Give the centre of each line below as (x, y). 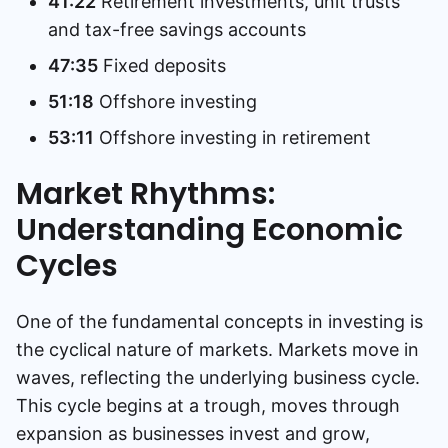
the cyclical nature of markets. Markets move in (217, 349)
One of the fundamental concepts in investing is (219, 321)
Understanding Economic (209, 230)
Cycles (67, 266)
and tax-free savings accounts (177, 29)
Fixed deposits (162, 65)
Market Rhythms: (145, 194)
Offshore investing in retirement (232, 137)
